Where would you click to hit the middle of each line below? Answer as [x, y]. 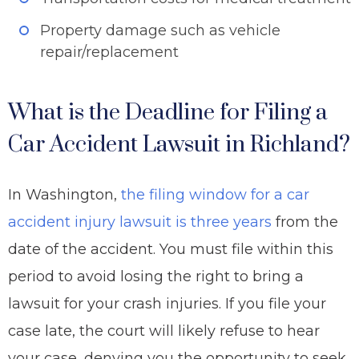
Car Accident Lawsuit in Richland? [179, 145]
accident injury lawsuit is [99, 222]
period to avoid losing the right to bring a [156, 276]
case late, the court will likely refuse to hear [164, 331]
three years [231, 222]
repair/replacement [109, 52]
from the [305, 222]
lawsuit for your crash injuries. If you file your [167, 304]
